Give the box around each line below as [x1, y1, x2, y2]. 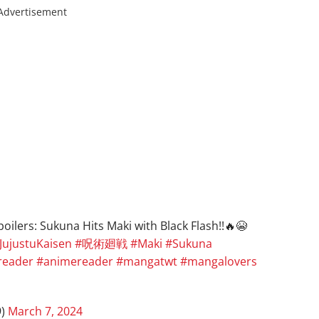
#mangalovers [179, 253, 257, 269]
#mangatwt [115, 253, 177, 269]
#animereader [36, 253, 113, 269]
